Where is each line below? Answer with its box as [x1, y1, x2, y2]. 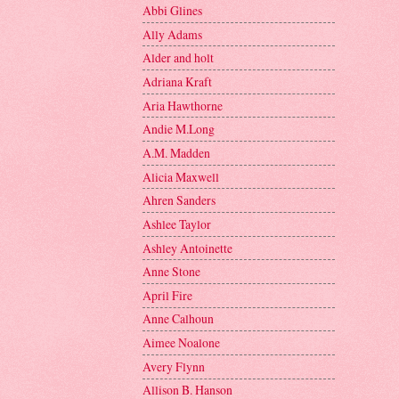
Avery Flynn [142, 357, 205, 375]
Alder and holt [142, 49, 214, 67]
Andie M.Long [142, 120, 215, 138]
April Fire [142, 286, 192, 304]
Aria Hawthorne [142, 96, 223, 114]
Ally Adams [142, 25, 202, 43]
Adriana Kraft [142, 72, 212, 90]
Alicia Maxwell [142, 167, 219, 185]
